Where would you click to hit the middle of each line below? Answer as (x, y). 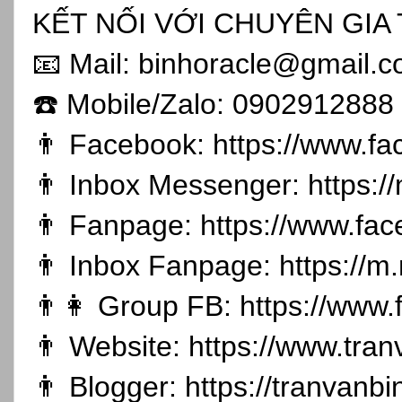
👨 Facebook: (122, 145)
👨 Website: (110, 347)
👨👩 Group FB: (136, 306)
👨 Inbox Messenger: (170, 185)
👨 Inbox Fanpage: (156, 266)
